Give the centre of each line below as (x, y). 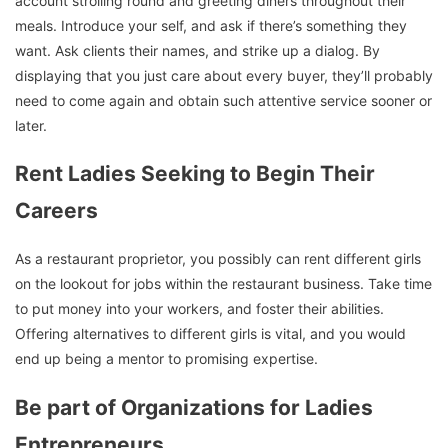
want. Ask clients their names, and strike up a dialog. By (197, 50)
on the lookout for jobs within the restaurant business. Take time (223, 284)
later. (31, 125)
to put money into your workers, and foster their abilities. (199, 309)
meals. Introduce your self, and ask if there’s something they (211, 25)
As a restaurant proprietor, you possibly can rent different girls (218, 259)
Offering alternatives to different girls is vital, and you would (210, 334)
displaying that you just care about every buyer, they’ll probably (224, 75)
